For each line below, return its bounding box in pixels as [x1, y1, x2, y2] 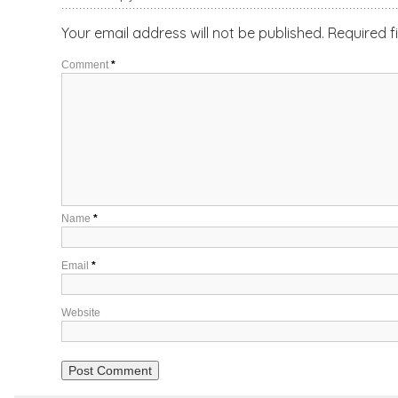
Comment [60, 58, 111, 71]
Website [60, 306, 100, 319]
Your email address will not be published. [60, 23, 324, 42]
